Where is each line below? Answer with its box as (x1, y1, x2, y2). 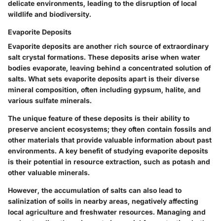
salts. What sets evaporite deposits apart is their (8, 74, 174, 83)
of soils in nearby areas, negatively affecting (47, 197, 198, 206)
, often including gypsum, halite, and (77, 85, 201, 94)
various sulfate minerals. (8, 96, 92, 105)
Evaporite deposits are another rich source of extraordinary (8, 42, 209, 51)
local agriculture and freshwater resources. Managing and (8, 208, 206, 217)
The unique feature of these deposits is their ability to (8, 114, 189, 123)
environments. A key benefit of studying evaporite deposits (8, 147, 208, 155)
